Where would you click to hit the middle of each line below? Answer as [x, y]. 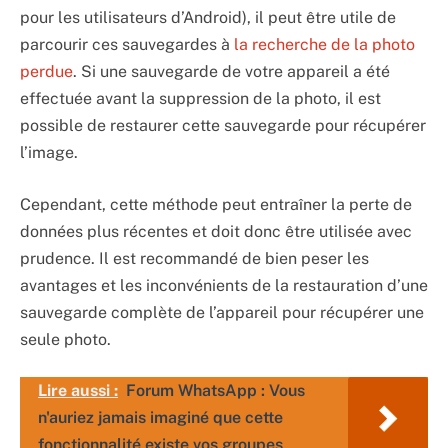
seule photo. [65, 339]
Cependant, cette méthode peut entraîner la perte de [216, 204]
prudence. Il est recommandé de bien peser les [194, 258]
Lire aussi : [78, 391]
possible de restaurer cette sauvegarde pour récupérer [223, 126]
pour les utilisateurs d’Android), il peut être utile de [208, 18]
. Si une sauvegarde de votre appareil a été [231, 72]
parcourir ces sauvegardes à [127, 45]
